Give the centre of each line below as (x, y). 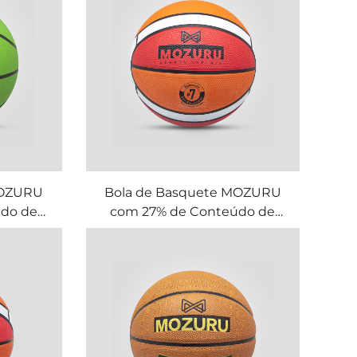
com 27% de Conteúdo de (193, 212)
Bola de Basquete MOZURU (192, 193)
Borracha (193, 231)
